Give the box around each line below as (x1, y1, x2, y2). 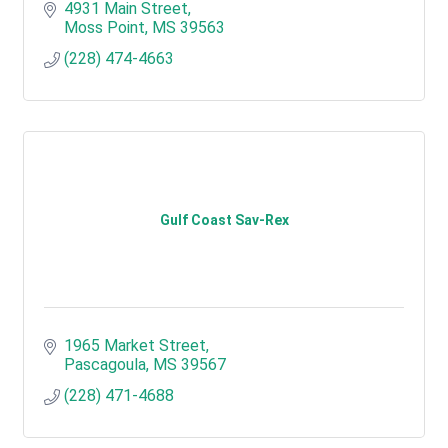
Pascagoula (64, 355, 146, 374)
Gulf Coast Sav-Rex (159, 212, 289, 228)
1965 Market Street (64, 336, 206, 355)
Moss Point (64, 18, 145, 37)
